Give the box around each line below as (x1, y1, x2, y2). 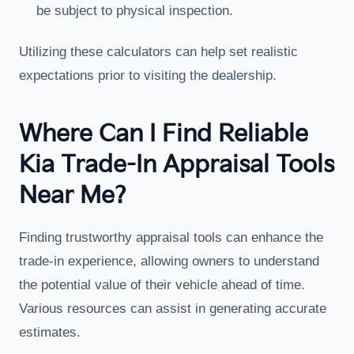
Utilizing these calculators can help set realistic (19, 44, 298, 59)
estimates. (19, 325, 81, 340)
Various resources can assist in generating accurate (19, 301, 326, 316)
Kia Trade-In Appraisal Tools (19, 151, 334, 179)
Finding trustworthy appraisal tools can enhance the (19, 230, 323, 245)
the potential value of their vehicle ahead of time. (19, 277, 305, 292)
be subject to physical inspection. (36, 3, 233, 18)
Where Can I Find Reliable (19, 120, 308, 149)
